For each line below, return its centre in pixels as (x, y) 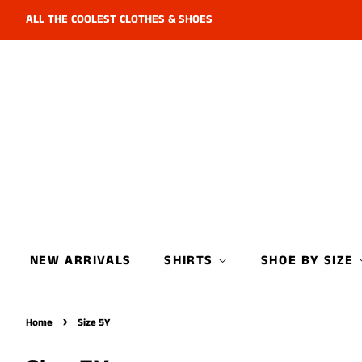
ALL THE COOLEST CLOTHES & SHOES (119, 20)
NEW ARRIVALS (80, 261)
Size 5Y (94, 322)
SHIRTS (191, 261)
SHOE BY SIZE (309, 261)
